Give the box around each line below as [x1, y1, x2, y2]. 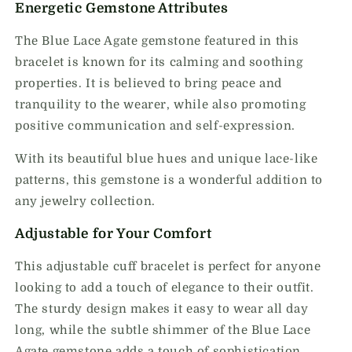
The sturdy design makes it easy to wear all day [15, 302, 309, 316]
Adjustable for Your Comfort [15, 226, 212, 241]
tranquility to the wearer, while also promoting [15, 97, 306, 112]
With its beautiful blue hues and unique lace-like [15, 152, 318, 166]
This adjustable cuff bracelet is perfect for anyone [15, 259, 321, 273]
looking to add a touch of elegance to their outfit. [15, 280, 314, 295]
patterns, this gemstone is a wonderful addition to [15, 173, 324, 187]
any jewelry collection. [15, 194, 156, 208]
